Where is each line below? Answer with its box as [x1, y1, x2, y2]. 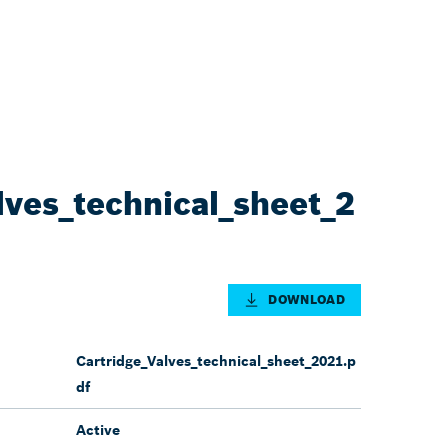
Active [76, 420, 120, 439]
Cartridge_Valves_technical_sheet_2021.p [76, 351, 356, 370]
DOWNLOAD [268, 291, 345, 307]
